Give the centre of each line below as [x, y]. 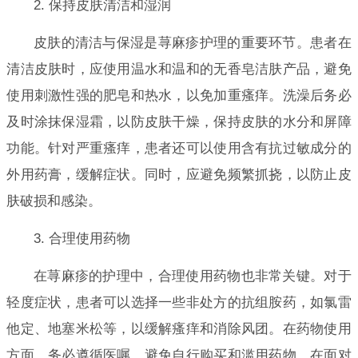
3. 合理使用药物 [82, 238]
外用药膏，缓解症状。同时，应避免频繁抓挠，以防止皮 [179, 174]
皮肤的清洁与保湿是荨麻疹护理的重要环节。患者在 [192, 42]
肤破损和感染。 [54, 201]
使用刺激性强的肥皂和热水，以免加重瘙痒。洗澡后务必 [179, 95]
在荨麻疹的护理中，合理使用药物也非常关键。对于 [192, 276]
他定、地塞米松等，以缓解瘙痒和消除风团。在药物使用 [179, 328]
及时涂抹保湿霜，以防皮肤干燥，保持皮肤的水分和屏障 [179, 121]
